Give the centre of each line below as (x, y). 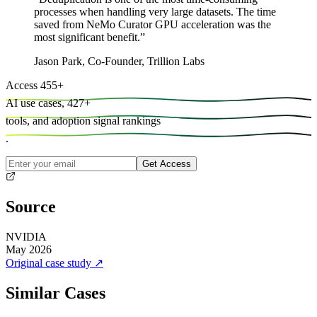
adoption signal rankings (106, 120)
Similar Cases (56, 293)
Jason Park (58, 61)
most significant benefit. (87, 37)
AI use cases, (35, 103)
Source (31, 207)
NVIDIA (26, 237)
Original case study (48, 263)
